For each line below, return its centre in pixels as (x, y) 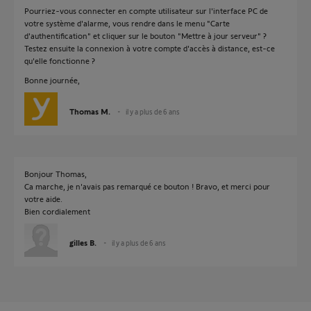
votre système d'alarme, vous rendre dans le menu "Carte (127, 23)
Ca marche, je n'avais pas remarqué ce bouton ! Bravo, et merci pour (147, 186)
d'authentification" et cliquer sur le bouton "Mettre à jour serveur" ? (145, 35)
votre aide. (43, 199)
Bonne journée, (52, 80)
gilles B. (83, 242)
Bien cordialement (57, 211)
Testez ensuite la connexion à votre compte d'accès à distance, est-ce (150, 48)
